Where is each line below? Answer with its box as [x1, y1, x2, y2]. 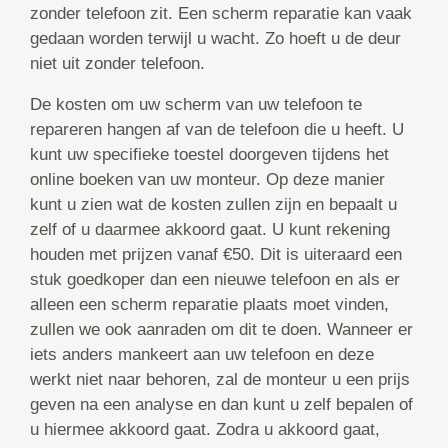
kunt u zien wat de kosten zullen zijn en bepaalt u [30, 195, 397, 215]
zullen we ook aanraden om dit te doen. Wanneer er [30, 320, 413, 340]
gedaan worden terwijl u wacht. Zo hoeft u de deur [30, 29, 401, 49]
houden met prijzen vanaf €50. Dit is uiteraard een [30, 245, 402, 265]
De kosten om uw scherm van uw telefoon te [30, 95, 362, 115]
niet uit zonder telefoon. [30, 54, 205, 74]
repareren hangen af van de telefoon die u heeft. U [30, 120, 404, 140]
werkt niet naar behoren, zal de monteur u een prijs [30, 370, 410, 390]
